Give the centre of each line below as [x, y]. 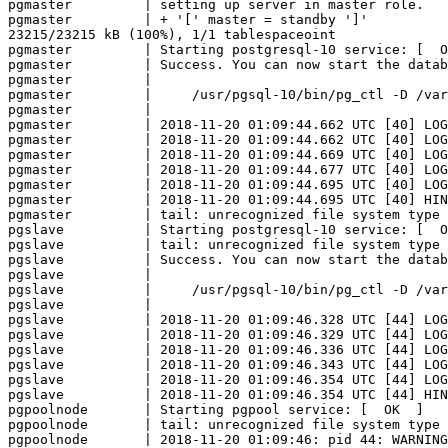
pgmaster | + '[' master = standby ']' [188, 20]
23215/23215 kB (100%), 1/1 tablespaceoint [172, 35]
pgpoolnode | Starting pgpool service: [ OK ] [216, 410]
